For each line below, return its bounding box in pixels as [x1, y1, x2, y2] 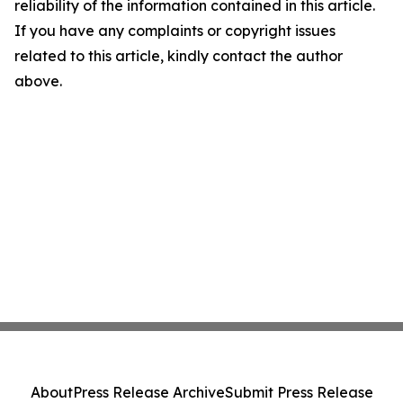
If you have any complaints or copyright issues [14, 21, 336, 40]
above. [14, 71, 62, 90]
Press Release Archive [72, 383, 225, 401]
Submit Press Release [224, 383, 373, 401]
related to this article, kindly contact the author [14, 46, 343, 65]
